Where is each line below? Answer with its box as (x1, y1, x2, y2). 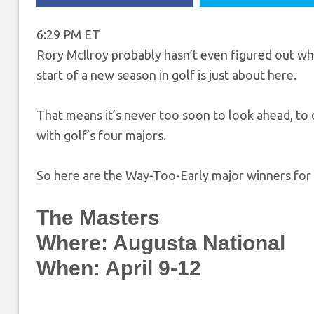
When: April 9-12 (36, 256, 201, 280)
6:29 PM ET (36, 27, 100, 41)
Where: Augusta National (36, 231, 285, 254)
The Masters (36, 205, 160, 229)
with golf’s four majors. (36, 128, 166, 142)
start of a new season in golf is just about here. (36, 67, 296, 82)
